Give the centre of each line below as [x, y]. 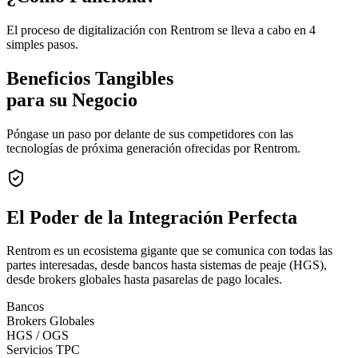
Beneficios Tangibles [90, 78]
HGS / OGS [38, 336]
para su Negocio [72, 99]
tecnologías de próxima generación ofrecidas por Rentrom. [153, 148]
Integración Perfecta [213, 217]
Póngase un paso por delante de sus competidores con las [150, 133]
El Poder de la [65, 217]
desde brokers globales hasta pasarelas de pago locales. [144, 280]
